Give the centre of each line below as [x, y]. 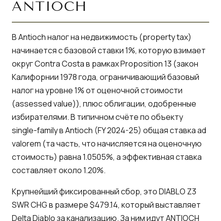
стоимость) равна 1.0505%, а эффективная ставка [107, 157]
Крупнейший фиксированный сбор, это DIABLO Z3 [104, 191]
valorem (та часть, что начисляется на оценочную [107, 143]
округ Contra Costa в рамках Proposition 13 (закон [105, 63]
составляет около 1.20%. [59, 170]
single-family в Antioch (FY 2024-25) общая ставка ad [109, 130]
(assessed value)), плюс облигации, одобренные [104, 103]
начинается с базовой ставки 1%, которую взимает [109, 50]
